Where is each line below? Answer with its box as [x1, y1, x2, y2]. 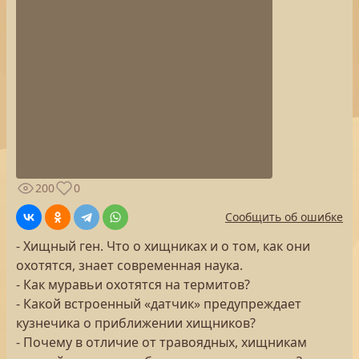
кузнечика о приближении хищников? [16, 314, 256, 332]
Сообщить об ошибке [225, 209, 343, 224]
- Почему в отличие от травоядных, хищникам [16, 333, 307, 351]
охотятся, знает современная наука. [16, 256, 243, 274]
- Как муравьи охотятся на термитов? [16, 276, 250, 293]
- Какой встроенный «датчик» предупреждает [16, 295, 301, 313]
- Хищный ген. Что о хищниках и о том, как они [16, 237, 310, 255]
